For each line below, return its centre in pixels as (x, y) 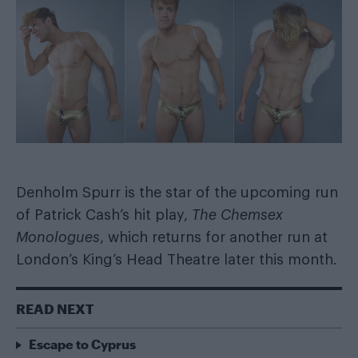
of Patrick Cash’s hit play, (104, 215)
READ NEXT (55, 308)
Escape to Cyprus (82, 344)
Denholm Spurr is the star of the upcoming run (177, 193)
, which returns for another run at (214, 237)
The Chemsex (237, 215)
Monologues (58, 237)
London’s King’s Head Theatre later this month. (177, 260)
